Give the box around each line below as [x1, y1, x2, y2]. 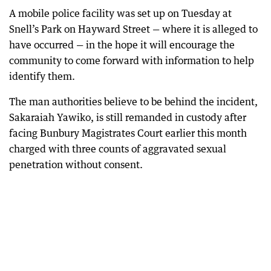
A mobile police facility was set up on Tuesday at [9, 7, 232, 19]
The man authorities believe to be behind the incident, [9, 96, 258, 108]
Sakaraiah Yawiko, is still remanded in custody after [9, 111, 246, 123]
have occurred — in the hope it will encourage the [9, 39, 235, 51]
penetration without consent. [9, 158, 143, 171]
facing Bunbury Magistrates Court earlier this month [9, 127, 247, 139]
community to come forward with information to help [9, 54, 254, 67]
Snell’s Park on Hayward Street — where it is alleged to [9, 23, 258, 35]
